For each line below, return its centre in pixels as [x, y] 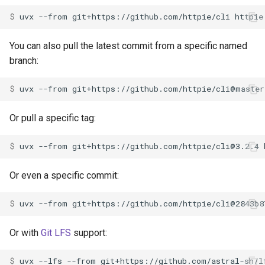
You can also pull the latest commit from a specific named [128, 46]
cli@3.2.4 [237, 146]
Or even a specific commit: [64, 175]
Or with [25, 232]
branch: [24, 60]
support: [89, 232]
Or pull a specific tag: [53, 118]
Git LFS [56, 232]
